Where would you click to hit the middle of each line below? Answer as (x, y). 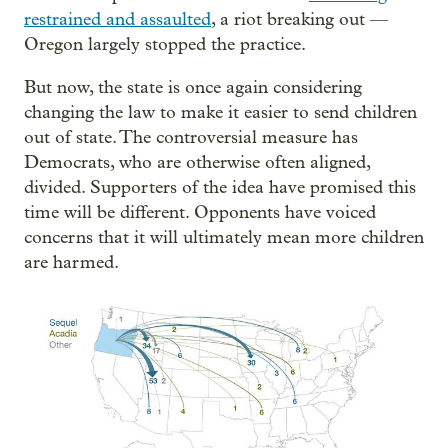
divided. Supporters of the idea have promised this (220, 187)
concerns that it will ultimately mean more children (224, 237)
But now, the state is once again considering (193, 87)
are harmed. (71, 262)
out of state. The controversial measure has (191, 137)
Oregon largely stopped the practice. (165, 44)
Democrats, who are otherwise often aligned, (197, 162)
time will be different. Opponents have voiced (200, 212)
